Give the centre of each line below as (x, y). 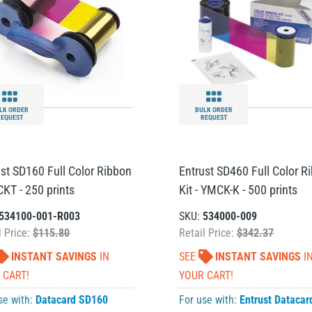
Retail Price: (208, 233)
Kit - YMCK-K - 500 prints (238, 190)
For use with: (209, 300)
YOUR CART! (206, 275)
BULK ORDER (213, 110)
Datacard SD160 (72, 300)
